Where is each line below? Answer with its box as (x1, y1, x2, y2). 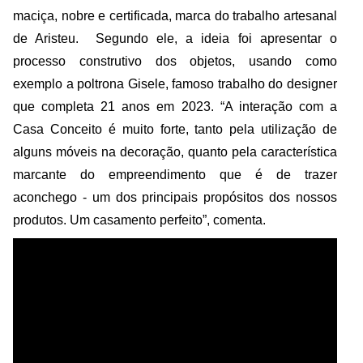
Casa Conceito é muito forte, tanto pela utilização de (13, 122, 337, 136)
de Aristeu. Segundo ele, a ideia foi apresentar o (13, 31, 337, 45)
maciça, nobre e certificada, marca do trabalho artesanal (13, 8, 337, 23)
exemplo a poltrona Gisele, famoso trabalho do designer (13, 76, 337, 91)
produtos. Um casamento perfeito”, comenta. (13, 212, 266, 227)
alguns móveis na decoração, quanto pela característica (13, 144, 337, 159)
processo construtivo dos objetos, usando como (13, 53, 337, 68)
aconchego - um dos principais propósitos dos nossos (13, 190, 337, 204)
